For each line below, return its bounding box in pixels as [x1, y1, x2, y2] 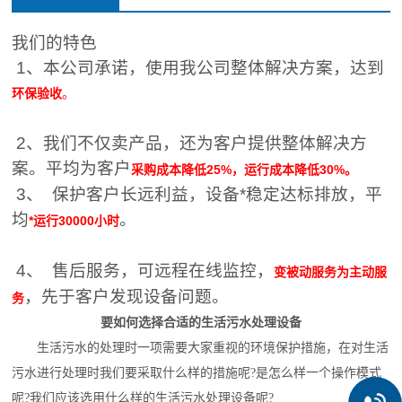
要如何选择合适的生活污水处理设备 [100, 316, 301, 329]
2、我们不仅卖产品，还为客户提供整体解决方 [12, 134, 368, 153]
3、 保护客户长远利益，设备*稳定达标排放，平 [12, 185, 383, 204]
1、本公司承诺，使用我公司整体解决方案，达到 [12, 58, 385, 77]
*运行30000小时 [29, 214, 120, 228]
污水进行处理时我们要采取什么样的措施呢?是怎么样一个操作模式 [12, 366, 382, 380]
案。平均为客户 [12, 159, 132, 178]
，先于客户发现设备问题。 [24, 287, 230, 306]
